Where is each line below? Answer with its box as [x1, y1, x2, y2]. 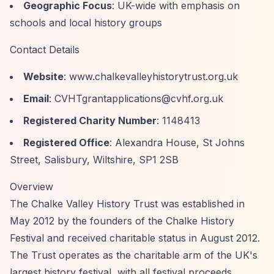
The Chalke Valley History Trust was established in [10, 198, 245, 210]
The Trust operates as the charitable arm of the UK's [10, 249, 257, 261]
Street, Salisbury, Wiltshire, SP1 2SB [10, 154, 179, 166]
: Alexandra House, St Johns [109, 136, 245, 149]
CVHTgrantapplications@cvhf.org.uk [54, 92, 223, 105]
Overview [10, 180, 53, 193]
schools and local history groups [10, 17, 162, 29]
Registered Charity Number [23, 114, 157, 127]
